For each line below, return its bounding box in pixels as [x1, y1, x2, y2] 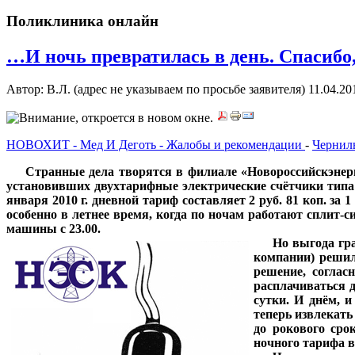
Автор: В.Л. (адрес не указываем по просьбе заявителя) [6, 82, 308, 97]
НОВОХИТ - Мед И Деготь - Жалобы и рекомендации [6, 138, 305, 152]
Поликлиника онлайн [6, 12, 158, 29]
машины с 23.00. [6, 222, 101, 236]
